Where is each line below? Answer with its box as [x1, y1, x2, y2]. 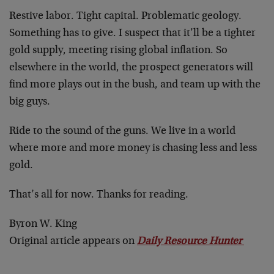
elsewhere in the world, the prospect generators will [9, 62, 253, 73]
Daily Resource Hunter [137, 236, 244, 247]
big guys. [9, 97, 50, 108]
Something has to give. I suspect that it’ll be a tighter [9, 28, 256, 39]
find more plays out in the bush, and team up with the [9, 80, 261, 91]
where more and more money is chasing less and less [9, 143, 257, 154]
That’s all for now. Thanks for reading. [9, 190, 188, 201]
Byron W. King [9, 219, 77, 230]
